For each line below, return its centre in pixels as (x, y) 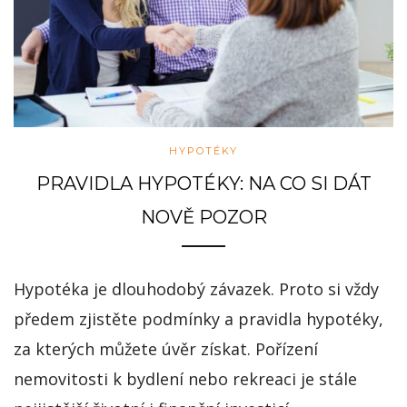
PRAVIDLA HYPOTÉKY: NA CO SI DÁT (203, 184)
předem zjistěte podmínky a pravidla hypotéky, (199, 319)
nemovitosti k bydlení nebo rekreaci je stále (185, 379)
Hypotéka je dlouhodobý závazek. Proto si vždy (196, 289)
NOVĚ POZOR (203, 218)
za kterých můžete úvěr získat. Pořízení (166, 349)
